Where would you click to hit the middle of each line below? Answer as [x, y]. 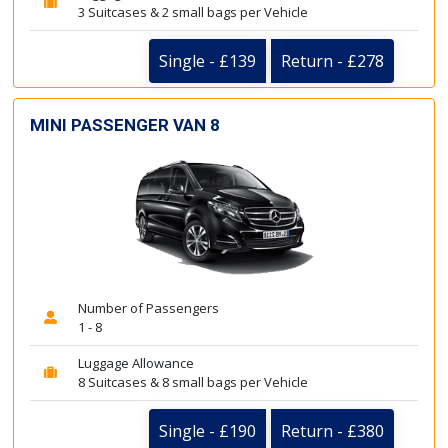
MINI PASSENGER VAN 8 [125, 124]
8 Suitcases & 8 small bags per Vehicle [193, 382]
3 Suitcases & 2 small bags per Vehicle [193, 11]
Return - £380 [332, 431]
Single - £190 [207, 431]
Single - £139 [207, 60]
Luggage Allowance [136, 363]
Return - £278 [332, 60]
